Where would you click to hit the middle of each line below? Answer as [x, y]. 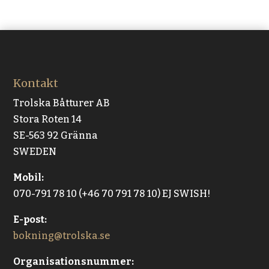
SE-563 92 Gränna [56, 136]
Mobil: [29, 178]
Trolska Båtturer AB [62, 103]
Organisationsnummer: [74, 262]
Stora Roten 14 [48, 119]
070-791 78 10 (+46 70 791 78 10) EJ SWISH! [112, 194]
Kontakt [36, 83]
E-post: [30, 220]
